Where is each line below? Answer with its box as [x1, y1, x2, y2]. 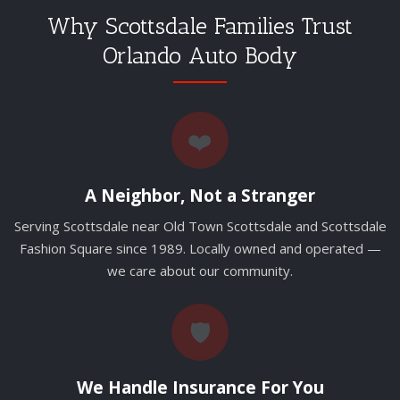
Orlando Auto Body [103, 42, 297, 70]
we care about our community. [107, 262, 293, 279]
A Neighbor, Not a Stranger [85, 184, 315, 207]
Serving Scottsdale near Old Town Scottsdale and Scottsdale [13, 217, 387, 235]
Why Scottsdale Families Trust [47, 12, 353, 40]
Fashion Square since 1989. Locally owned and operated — [19, 239, 381, 257]
